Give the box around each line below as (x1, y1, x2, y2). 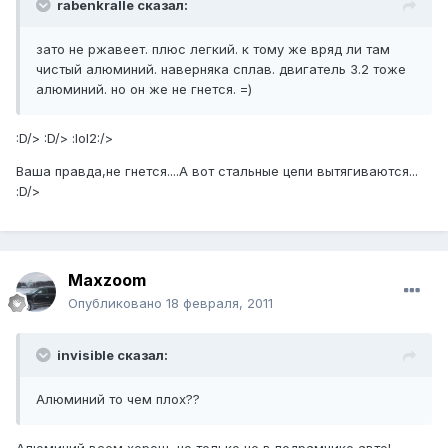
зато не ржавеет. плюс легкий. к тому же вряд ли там (36, 41, 390, 58)
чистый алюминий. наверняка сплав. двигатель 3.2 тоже (36, 61, 406, 78)
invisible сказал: (57, 347, 168, 364)
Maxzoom (68, 270, 146, 291)
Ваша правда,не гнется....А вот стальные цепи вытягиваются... (16, 163, 418, 180)
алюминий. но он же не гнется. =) (36, 81, 252, 98)
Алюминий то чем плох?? (36, 391, 200, 408)
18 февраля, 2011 (166, 295, 273, 312)
